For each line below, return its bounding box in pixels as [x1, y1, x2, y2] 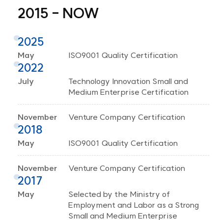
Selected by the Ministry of [68, 189, 170, 199]
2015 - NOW [18, 4, 100, 22]
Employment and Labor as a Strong [68, 199, 199, 210]
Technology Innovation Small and [68, 76, 188, 86]
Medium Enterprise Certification [68, 86, 189, 97]
